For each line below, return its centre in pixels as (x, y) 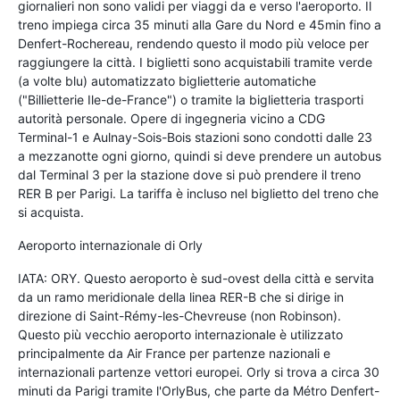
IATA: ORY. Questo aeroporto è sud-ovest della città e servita (196, 278)
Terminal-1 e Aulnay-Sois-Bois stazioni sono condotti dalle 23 (195, 137)
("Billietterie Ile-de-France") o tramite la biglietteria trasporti (191, 99)
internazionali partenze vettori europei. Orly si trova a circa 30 (199, 371)
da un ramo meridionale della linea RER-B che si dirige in (181, 296)
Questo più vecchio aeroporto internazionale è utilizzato (180, 334)
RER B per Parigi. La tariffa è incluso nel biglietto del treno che (198, 193)
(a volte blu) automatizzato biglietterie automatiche (167, 80)
